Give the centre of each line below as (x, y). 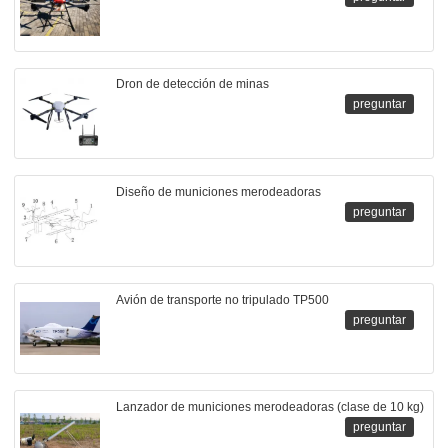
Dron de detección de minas (192, 84)
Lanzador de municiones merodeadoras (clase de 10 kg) (269, 407)
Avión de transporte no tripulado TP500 (222, 299)
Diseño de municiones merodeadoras (218, 191)
